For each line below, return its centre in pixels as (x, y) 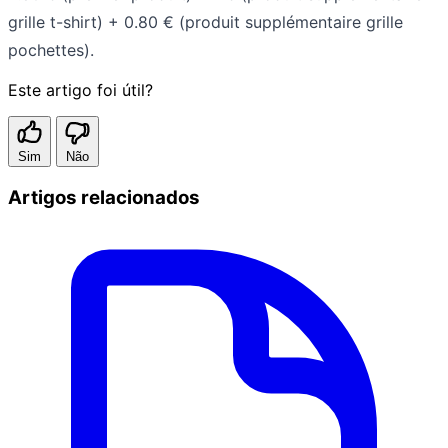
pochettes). (51, 49)
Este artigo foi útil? (80, 89)
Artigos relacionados (104, 197)
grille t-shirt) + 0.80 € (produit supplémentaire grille (205, 21)
